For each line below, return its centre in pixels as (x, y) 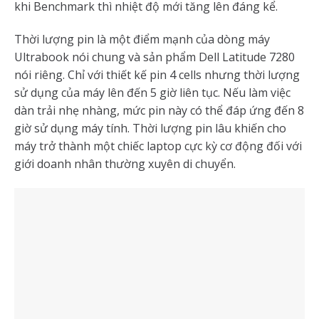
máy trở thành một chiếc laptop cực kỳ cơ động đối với (158, 146)
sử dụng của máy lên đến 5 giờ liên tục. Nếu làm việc (152, 93)
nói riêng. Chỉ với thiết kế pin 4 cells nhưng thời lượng (157, 75)
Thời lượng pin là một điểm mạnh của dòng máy (142, 40)
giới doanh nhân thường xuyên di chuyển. (125, 164)
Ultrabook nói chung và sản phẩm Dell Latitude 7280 (155, 57)
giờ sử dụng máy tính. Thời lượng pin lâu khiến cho (150, 129)
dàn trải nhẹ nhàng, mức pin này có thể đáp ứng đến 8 (159, 111)
